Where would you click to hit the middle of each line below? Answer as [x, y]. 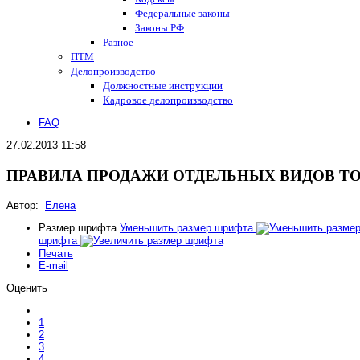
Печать [56, 253]
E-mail [53, 265]
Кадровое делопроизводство [168, 99]
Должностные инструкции [163, 85]
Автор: [26, 206]
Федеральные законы [182, 12]
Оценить [27, 288]
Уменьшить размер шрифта [186, 227]
